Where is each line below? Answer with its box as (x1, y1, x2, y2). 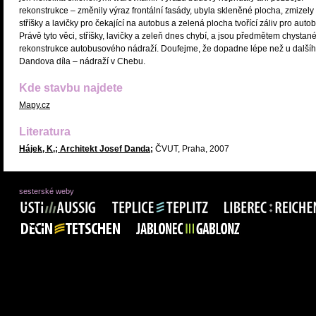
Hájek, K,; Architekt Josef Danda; (19, 144, 153, 154)
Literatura (19, 126, 71, 138)
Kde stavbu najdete (19, 82, 123, 94)
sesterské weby (19, 187, 74, 195)
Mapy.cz (19, 100, 50, 110)
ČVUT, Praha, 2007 (153, 144, 229, 154)
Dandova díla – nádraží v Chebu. (19, 56, 145, 66)
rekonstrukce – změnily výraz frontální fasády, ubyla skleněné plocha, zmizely (19, 6, 314, 16)
